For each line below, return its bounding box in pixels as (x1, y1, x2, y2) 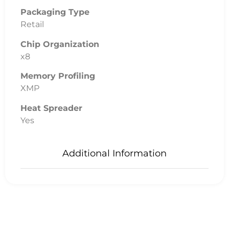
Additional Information (62, 147, 167, 159)
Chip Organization (20, 39, 99, 49)
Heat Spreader (20, 103, 82, 113)
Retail (20, 19, 44, 30)
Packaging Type (20, 7, 89, 17)
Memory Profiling (20, 71, 95, 81)
